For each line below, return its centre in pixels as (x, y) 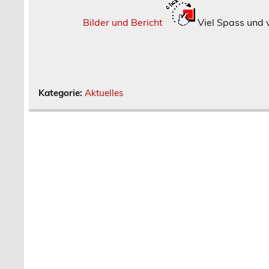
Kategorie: (62, 92)
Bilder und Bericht (123, 22)
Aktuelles (104, 92)
